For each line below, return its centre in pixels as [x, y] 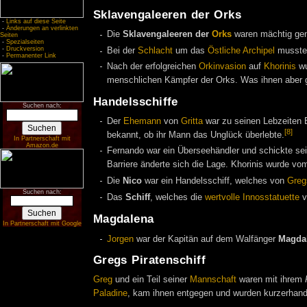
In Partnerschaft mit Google [42, 223]
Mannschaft [213, 280]
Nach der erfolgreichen [153, 67]
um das [190, 51]
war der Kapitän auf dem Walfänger [206, 239]
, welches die [177, 198]
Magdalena [123, 219]
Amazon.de [42, 145]
